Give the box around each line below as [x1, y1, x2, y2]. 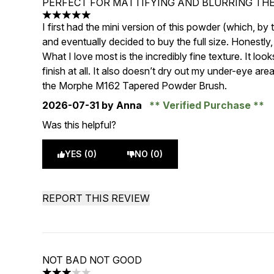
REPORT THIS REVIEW [42, 192, 150, 204]
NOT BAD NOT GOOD [42, 254, 143, 266]
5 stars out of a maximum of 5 [42, 15, 174, 28]
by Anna [99, 99, 145, 111]
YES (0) [65, 149, 97, 159]
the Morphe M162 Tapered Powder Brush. [42, 80, 228, 92]
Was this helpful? [42, 119, 117, 131]
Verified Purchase [160, 99, 254, 111]
